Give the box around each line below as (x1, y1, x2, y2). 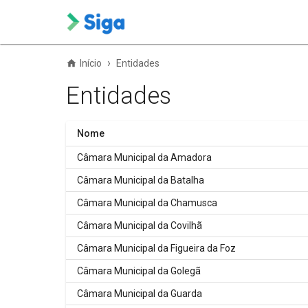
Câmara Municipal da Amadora (77, 152, 212, 163)
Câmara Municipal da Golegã (77, 265, 201, 276)
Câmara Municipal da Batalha (77, 175, 204, 186)
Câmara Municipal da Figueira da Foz (77, 243, 236, 254)
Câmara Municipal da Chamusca (77, 197, 217, 208)
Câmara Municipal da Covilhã (77, 220, 202, 231)
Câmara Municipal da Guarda (77, 288, 202, 299)
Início (80, 58, 102, 69)
